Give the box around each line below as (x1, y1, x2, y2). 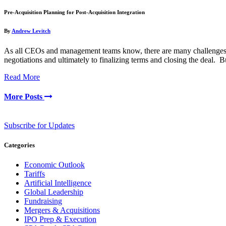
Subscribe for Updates (4, 121, 75, 130)
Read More (4, 72, 40, 81)
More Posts (4, 92, 44, 101)
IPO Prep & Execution (24, 215, 96, 224)
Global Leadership (24, 188, 83, 197)
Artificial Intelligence (24, 179, 91, 188)
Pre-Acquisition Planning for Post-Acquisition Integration (4, 9, 145, 15)
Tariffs (24, 169, 45, 179)
